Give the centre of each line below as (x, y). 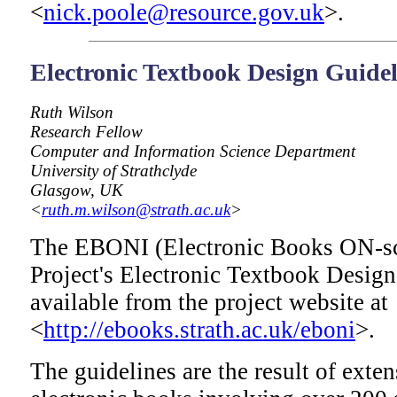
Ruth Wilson (72, 113)
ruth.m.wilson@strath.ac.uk (136, 210)
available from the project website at (209, 303)
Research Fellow (86, 132)
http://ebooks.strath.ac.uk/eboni (199, 330)
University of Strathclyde (113, 171)
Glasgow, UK (77, 191)
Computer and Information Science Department (193, 152)
